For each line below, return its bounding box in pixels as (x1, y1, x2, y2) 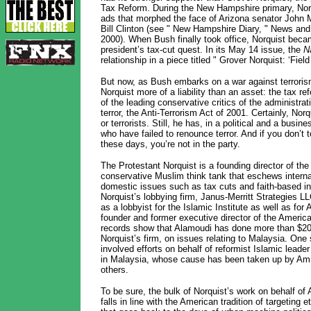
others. (100, 264, 128, 275)
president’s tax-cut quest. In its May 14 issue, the (100, 44, 303, 55)
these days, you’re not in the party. (100, 139, 240, 149)
